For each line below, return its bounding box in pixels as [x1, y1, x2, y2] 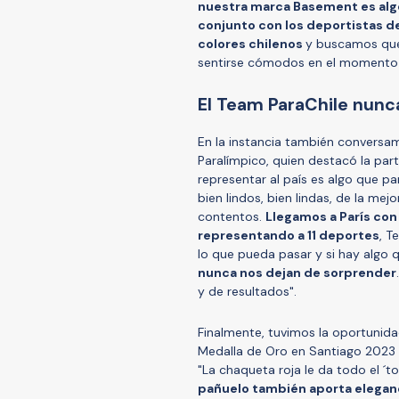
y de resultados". [198, 282, 300, 299]
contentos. [198, 208, 265, 224]
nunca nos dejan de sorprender [198, 264, 396, 281]
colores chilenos [198, 35, 305, 52]
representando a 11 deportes [198, 226, 379, 243]
